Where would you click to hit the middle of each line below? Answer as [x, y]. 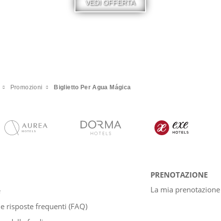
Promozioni [26, 87]
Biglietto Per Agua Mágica [92, 87]
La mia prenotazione [185, 189]
